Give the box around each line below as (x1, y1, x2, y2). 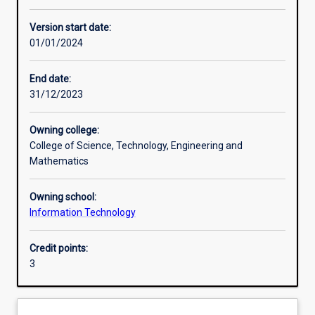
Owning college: (30, 124, 99, 136)
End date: (30, 73, 71, 85)
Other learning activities (34, 1, 139, 13)
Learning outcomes (34, 100, 120, 112)
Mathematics (30, 155, 89, 167)
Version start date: (30, 22, 111, 34)
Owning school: (30, 191, 96, 203)
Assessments (34, 149, 95, 161)
